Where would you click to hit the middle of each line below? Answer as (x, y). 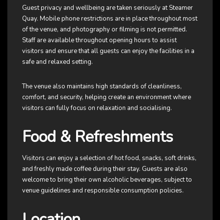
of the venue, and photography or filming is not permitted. (105, 29)
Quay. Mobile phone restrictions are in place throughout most (110, 18)
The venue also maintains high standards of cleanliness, (102, 86)
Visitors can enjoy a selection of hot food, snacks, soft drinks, (109, 158)
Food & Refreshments (98, 137)
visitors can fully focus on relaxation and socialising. (97, 108)
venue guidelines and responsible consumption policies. (103, 190)
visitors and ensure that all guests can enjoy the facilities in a (108, 51)
